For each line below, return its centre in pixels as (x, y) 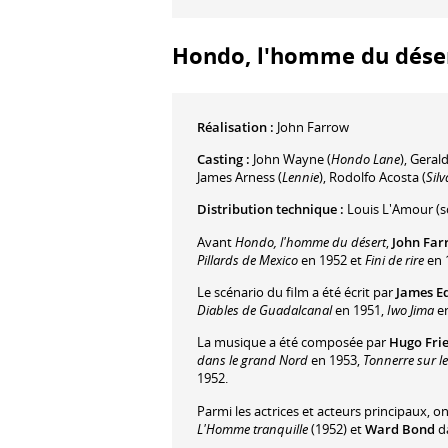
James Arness (236, 176)
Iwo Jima (410, 310)
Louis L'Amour (390, 209)
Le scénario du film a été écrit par (296, 292)
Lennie (300, 176)
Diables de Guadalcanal (264, 310)
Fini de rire (394, 259)
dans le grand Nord (252, 360)
